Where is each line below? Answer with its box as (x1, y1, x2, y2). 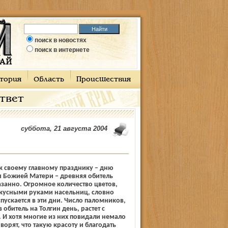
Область (33, 76, 64, 83)
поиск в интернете (35, 46, 90, 53)
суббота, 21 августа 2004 (20, 125, 107, 132)
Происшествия (76, 76, 131, 83)
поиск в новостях (35, 37, 87, 44)
